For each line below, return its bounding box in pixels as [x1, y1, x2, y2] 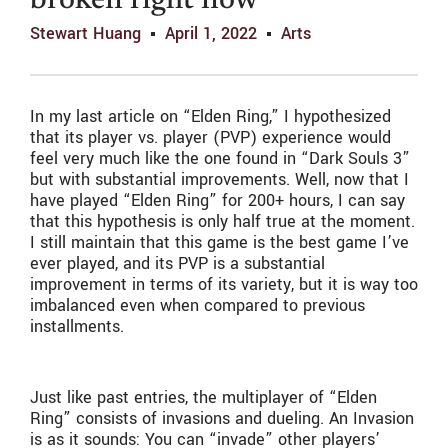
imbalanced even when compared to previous [30, 294, 365, 318]
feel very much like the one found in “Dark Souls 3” [30, 147, 410, 171]
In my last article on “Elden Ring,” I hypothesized [30, 105, 391, 129]
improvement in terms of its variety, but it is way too [30, 273, 418, 297]
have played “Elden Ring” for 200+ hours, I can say [30, 189, 405, 213]
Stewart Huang [30, 22, 141, 46]
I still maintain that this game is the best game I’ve [30, 231, 409, 255]
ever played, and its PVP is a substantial [30, 252, 325, 276]
